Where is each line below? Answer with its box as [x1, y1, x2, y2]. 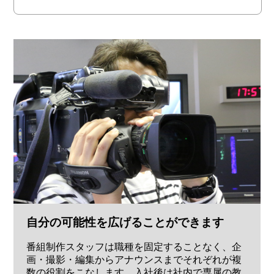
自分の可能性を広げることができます [26, 215, 224, 229]
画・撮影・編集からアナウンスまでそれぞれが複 [26, 254, 242, 265]
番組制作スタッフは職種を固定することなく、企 [26, 242, 242, 253]
